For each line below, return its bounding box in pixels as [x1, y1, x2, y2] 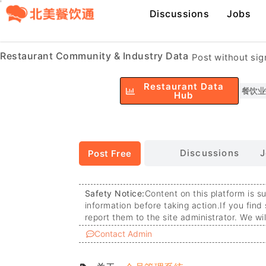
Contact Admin [94, 229, 152, 239]
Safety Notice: [84, 188, 145, 199]
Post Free [87, 147, 132, 159]
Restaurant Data [143, 81, 224, 93]
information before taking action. [84, 200, 220, 211]
